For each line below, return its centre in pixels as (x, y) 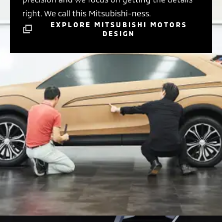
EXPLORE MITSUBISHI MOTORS (119, 24)
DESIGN (119, 33)
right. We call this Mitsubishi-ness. (86, 13)
